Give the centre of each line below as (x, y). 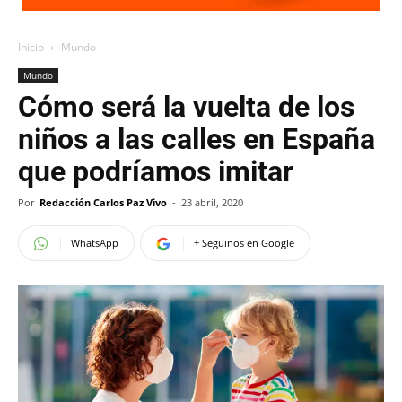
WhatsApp (95, 243)
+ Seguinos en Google (244, 243)
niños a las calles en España (197, 139)
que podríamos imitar (156, 171)
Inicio (31, 47)
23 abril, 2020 (212, 202)
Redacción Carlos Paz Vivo (103, 202)
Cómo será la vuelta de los (186, 107)
